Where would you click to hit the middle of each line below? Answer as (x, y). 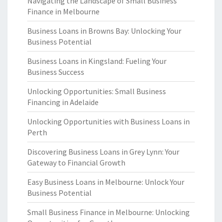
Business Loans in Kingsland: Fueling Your (97, 61)
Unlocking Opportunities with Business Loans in (109, 121)
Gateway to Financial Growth (76, 163)
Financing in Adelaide (63, 102)
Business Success (56, 72)
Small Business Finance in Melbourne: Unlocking (109, 212)
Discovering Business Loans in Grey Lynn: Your (103, 152)
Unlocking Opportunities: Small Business (97, 91)
